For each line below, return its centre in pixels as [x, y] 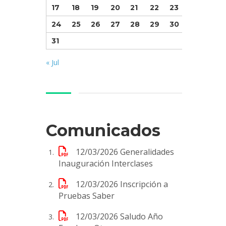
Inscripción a [144, 184]
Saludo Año [142, 216]
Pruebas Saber [87, 195]
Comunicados [103, 130]
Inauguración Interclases [106, 163]
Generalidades [147, 152]
